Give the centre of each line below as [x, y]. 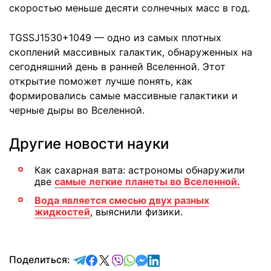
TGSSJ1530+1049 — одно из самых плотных [115, 37]
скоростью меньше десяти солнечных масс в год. [129, 8]
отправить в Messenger [202, 259]
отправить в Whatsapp [188, 259]
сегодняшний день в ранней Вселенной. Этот [117, 66]
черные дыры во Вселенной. [77, 110]
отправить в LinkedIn [209, 259]
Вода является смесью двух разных [122, 200]
